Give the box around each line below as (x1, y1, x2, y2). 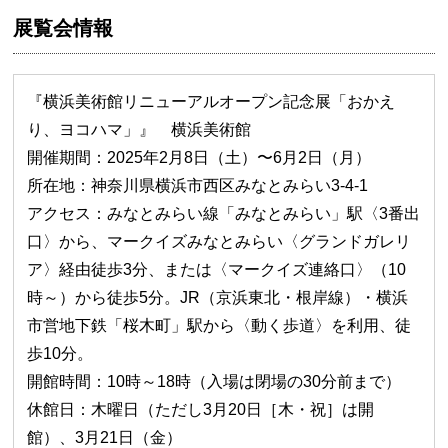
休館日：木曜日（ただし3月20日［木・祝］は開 (27, 400, 375, 418)
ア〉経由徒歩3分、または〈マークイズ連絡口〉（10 (27, 260, 407, 278)
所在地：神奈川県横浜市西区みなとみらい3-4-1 (27, 176, 369, 194)
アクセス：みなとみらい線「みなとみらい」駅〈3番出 (27, 204, 421, 222)
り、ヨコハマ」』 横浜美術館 (27, 120, 252, 138)
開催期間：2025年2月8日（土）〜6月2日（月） (27, 148, 372, 166)
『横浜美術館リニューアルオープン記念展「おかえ (27, 92, 396, 110)
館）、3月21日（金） (27, 428, 183, 446)
